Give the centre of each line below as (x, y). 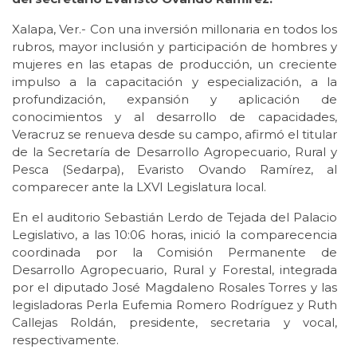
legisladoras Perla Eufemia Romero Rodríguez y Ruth (175, 305)
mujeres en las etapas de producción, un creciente (175, 65)
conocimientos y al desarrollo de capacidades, (175, 117)
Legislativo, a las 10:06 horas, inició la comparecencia (175, 235)
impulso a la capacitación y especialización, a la (175, 82)
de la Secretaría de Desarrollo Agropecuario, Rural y (175, 152)
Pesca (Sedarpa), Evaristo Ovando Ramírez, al (175, 170)
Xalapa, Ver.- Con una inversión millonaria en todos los (175, 29)
